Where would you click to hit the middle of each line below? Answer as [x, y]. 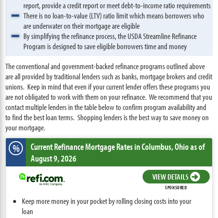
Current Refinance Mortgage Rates [83, 146]
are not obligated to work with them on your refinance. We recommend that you [109, 97]
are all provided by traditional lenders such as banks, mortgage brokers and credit [109, 76]
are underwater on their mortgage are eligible [82, 26]
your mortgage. [26, 127]
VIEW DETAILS [170, 176]
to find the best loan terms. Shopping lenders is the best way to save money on [107, 117]
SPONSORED [176, 187]
